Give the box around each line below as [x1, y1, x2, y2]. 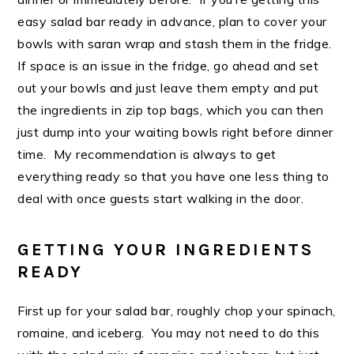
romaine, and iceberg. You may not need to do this [17, 325, 320, 341]
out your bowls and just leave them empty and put [17, 80, 319, 96]
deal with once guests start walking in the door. [17, 190, 311, 207]
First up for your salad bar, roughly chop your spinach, [17, 303, 336, 319]
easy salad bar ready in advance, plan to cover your [17, 13, 327, 30]
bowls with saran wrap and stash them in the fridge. [17, 36, 336, 52]
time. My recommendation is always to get [17, 146, 277, 163]
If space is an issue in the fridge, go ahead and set [17, 58, 319, 74]
